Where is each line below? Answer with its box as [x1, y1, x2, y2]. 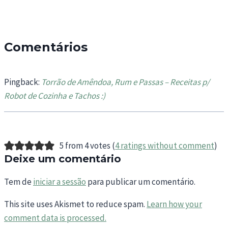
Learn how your [147, 198, 202, 210]
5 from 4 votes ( [59, 140, 115, 152]
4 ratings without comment [115, 140, 214, 152]
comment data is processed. [4, 212, 106, 224]
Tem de [4, 176, 33, 188]
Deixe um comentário [4, 153, 121, 165]
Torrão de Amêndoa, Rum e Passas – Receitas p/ [41, 76, 210, 88]
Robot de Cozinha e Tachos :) [4, 90, 105, 102]
